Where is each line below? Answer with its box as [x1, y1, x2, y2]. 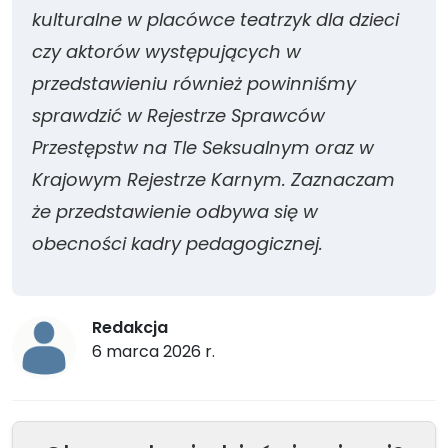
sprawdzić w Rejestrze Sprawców [32, 103, 325, 128]
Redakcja [92, 316, 168, 339]
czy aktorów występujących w [32, 39, 301, 64]
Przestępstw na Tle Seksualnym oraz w [32, 135, 374, 160]
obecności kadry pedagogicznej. [32, 231, 323, 256]
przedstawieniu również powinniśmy [32, 71, 356, 96]
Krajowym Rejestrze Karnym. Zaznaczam [32, 167, 395, 192]
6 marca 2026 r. [92, 340, 215, 363]
